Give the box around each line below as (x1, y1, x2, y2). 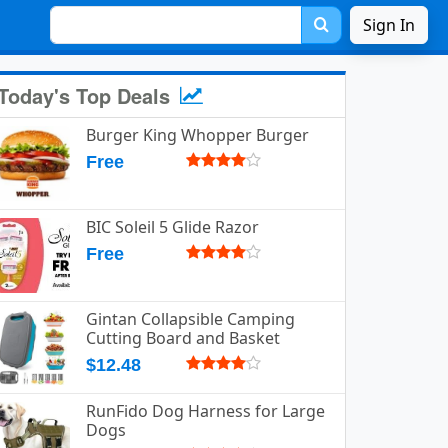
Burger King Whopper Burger (86, 124, 309, 146)
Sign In (363, 14, 415, 36)
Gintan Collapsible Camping (86, 308, 295, 330)
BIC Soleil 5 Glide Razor (86, 216, 259, 238)
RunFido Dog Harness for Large (86, 400, 325, 422)
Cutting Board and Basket (86, 327, 280, 349)
